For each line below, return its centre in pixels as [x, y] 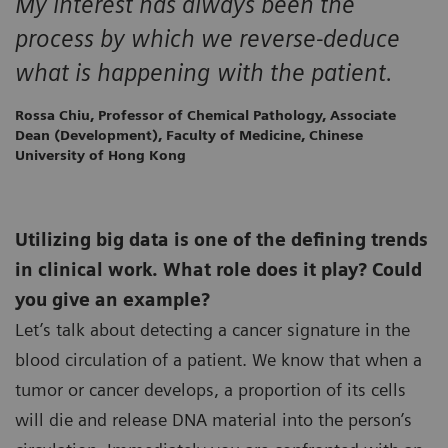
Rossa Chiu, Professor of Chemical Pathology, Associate [205, 115]
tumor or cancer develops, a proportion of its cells [210, 390]
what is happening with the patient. [204, 73]
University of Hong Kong [100, 155]
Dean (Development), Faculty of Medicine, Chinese [189, 135]
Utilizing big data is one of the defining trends [221, 240]
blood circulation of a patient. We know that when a [218, 360]
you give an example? [112, 300]
